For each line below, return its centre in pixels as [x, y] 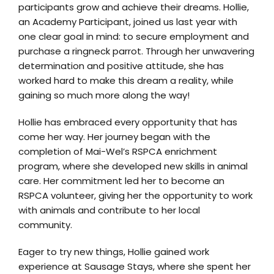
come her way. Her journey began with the [114, 137]
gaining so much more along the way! [104, 95]
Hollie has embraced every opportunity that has [128, 122]
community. [45, 225]
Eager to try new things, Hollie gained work [114, 252]
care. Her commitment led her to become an [121, 181]
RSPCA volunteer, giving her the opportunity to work [135, 196]
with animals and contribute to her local [109, 210]
